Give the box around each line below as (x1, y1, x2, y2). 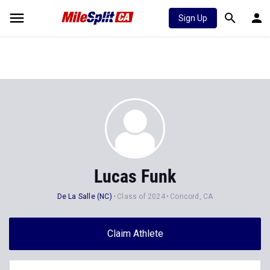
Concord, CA (170, 192, 213, 201)
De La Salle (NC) (57, 192, 112, 201)
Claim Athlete (107, 228, 163, 239)
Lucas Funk (94, 166, 176, 187)
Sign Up (178, 13, 207, 23)
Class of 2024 (117, 192, 165, 201)
